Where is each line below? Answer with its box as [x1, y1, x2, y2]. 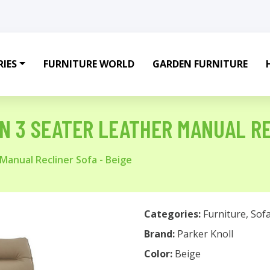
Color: [144, 247, 175, 260]
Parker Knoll [177, 227, 233, 240]
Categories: [144, 207, 201, 221]
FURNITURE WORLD [43, 57, 134, 71]
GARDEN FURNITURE [152, 57, 248, 71]
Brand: [144, 227, 177, 240]
